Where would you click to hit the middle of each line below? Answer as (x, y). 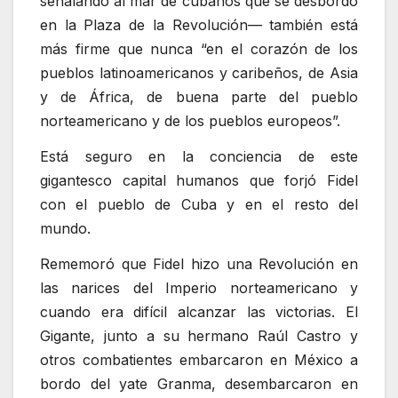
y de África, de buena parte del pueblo (199, 97)
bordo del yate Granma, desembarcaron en (199, 383)
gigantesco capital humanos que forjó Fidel (199, 180)
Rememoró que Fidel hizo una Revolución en (199, 263)
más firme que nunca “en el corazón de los (199, 49)
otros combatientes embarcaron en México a (199, 359)
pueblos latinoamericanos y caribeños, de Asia (199, 73)
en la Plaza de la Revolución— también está (199, 25)
